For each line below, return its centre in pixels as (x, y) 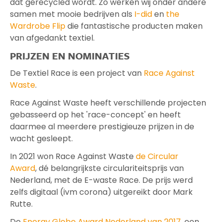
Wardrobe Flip (38, 26)
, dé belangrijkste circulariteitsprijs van (110, 168)
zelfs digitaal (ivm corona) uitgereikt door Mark (101, 192)
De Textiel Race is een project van (77, 73)
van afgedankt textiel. (53, 38)
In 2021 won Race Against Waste (73, 156)
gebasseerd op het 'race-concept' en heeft (95, 115)
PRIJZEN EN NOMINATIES (70, 56)
